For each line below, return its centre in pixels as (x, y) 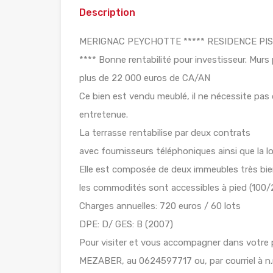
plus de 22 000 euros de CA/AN (145, 78)
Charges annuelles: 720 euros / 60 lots (160, 206)
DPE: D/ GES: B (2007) (126, 225)
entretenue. (104, 115)
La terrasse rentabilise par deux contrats (165, 133)
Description (107, 13)
